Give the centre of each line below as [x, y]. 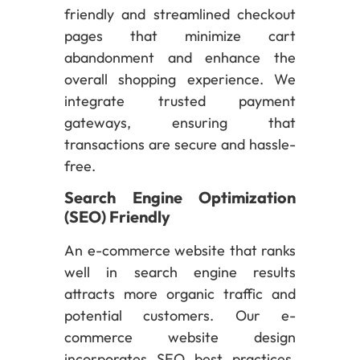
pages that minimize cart [180, 35]
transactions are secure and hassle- [180, 144]
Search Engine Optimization [180, 198]
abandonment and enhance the [180, 57]
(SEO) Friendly [117, 217]
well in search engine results [180, 272]
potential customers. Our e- [180, 316]
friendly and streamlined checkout [180, 14]
